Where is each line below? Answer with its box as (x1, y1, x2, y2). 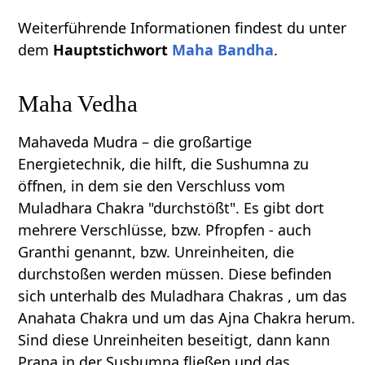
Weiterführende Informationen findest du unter (18, 17, 347, 37)
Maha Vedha (18, 90, 139, 117)
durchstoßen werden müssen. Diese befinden (18, 263, 332, 284)
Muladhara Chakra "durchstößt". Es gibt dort (18, 197, 325, 218)
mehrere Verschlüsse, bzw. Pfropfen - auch (18, 219, 312, 240)
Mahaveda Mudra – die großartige (18, 131, 253, 152)
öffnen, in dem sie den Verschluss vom (18, 175, 286, 196)
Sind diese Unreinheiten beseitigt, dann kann (18, 329, 331, 350)
